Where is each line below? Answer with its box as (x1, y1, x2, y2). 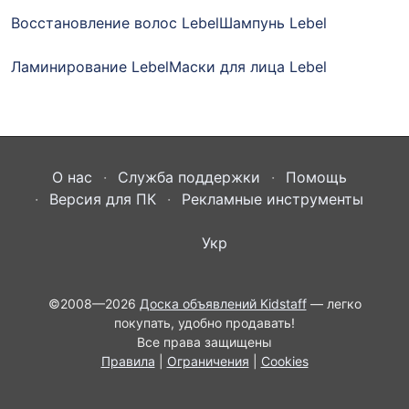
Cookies (260, 353, 309, 370)
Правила (100, 353, 155, 370)
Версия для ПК (49, 190, 156, 209)
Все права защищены (137, 334, 272, 351)
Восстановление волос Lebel (11, 14, 219, 33)
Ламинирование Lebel (11, 58, 169, 77)
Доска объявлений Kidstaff (139, 296, 307, 312)
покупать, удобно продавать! (114, 315, 295, 331)
